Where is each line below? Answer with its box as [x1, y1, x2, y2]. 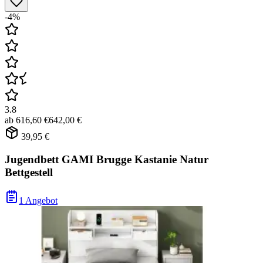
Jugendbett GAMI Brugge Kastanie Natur [5, 153, 208, 166]
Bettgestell [5, 166, 53, 178]
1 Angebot [19, 195, 58, 206]
